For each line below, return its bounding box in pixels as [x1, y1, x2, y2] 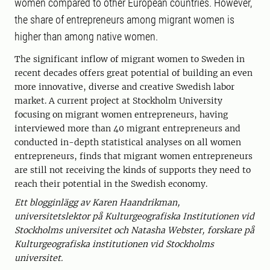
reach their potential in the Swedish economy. [14, 178, 207, 189]
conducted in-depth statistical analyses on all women [14, 137, 241, 148]
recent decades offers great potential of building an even [14, 67, 253, 78]
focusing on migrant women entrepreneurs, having [14, 109, 228, 120]
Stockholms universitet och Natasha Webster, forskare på [14, 225, 254, 236]
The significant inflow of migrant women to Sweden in [14, 54, 245, 64]
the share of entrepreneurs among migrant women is [14, 13, 234, 26]
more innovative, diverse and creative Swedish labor [14, 81, 234, 92]
